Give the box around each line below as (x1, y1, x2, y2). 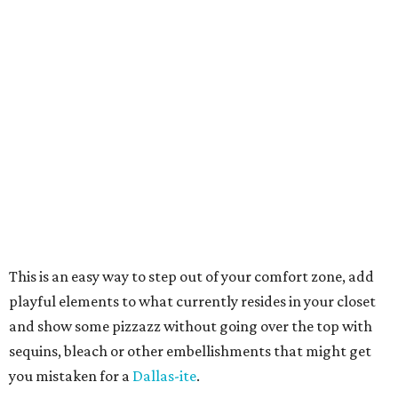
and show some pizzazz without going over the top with (9, 317, 372, 335)
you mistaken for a (9, 367, 132, 385)
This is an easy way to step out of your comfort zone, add (9, 267, 374, 285)
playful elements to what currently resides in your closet (9, 292, 376, 310)
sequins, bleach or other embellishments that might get (9, 342, 371, 360)
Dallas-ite (132, 367, 196, 385)
